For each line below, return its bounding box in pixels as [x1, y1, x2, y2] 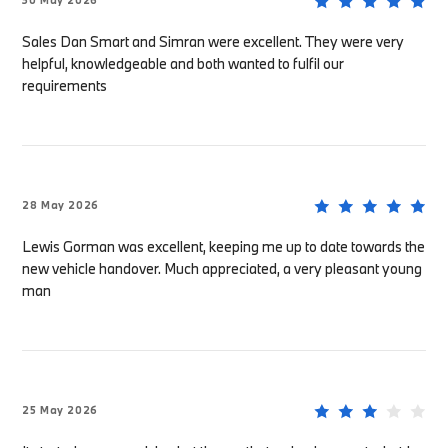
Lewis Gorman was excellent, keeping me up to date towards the [22, 237, 426, 257]
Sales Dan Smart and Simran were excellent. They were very [22, 32, 405, 52]
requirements [22, 76, 108, 96]
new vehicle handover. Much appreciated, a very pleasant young [22, 259, 423, 279]
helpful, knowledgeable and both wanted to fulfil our [22, 54, 345, 74]
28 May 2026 [22, 198, 100, 213]
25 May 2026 [22, 403, 99, 418]
